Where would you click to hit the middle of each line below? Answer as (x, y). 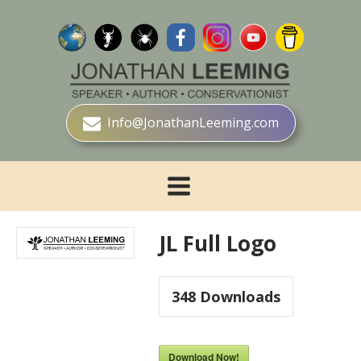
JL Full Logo (217, 243)
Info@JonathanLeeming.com (193, 122)
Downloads (238, 297)
